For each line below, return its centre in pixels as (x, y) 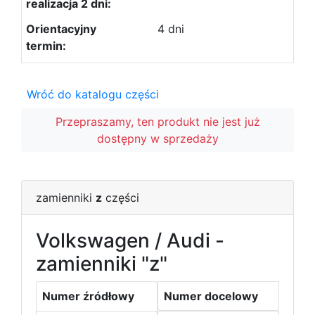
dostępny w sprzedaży (157, 139)
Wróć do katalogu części (93, 94)
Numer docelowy (211, 296)
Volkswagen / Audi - (130, 240)
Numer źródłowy (88, 296)
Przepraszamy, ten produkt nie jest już (157, 122)
